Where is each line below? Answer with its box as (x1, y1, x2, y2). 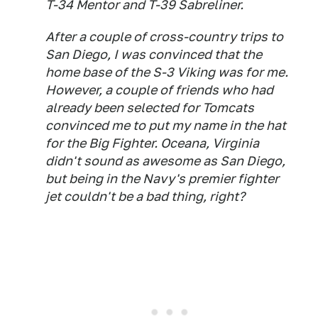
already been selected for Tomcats (45, 100, 254, 115)
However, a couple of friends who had (45, 82, 273, 97)
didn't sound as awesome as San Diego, (45, 153, 285, 168)
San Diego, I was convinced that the (45, 47, 262, 62)
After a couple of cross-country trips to (45, 29, 283, 44)
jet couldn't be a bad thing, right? (45, 189, 245, 204)
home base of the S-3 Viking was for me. (45, 65, 288, 79)
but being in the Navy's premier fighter (45, 171, 279, 186)
